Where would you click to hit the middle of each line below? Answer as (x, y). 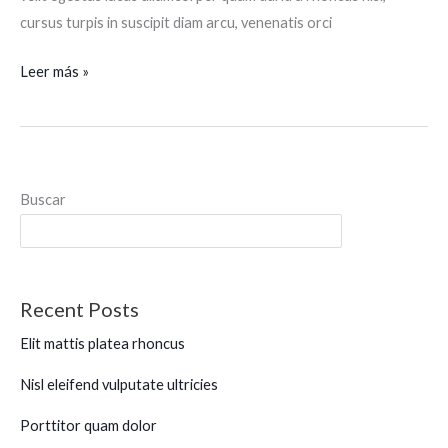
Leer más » (54, 71)
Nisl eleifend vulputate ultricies (119, 385)
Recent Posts (79, 309)
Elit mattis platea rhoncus (102, 344)
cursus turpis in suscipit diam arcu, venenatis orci (176, 22)
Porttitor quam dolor (88, 426)
